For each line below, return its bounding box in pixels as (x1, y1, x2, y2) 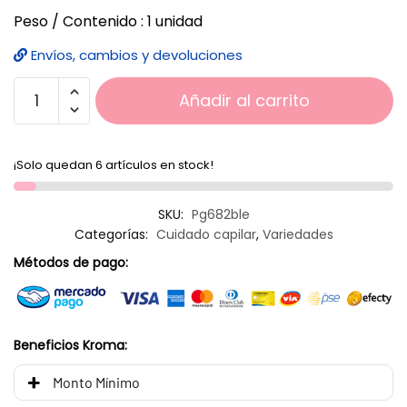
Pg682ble (191, 204, 250, 223)
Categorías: (74, 224, 152, 243)
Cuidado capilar (155, 224, 256, 243)
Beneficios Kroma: (14, 335, 127, 354)
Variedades (262, 224, 333, 243)
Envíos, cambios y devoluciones (27, 45, 243, 65)
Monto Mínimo (53, 372, 141, 391)
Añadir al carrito (179, 88, 310, 112)
